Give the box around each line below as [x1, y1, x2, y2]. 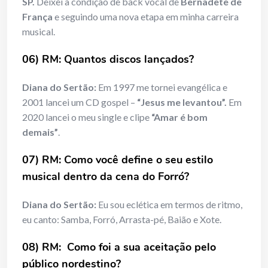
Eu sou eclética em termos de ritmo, [96, 199, 242, 211]
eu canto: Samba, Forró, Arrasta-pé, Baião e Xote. [22, 214, 221, 226]
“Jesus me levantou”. [137, 96, 229, 108]
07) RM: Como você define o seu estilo [22, 153, 213, 167]
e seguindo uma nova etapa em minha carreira [53, 11, 239, 23]
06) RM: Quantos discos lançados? [22, 52, 194, 67]
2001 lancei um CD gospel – [22, 96, 137, 108]
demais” [22, 126, 58, 138]
